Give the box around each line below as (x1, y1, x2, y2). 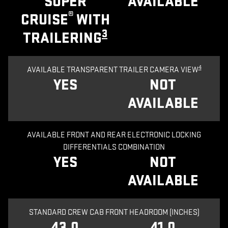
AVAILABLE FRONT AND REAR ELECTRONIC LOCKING (27, 130, 201, 140)
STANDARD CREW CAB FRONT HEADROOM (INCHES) (28, 207, 199, 217)
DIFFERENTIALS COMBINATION (63, 142, 165, 152)
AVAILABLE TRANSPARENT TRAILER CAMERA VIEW (26, 65, 198, 75)
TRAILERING (23, 29, 102, 47)
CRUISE (20, 11, 68, 29)
